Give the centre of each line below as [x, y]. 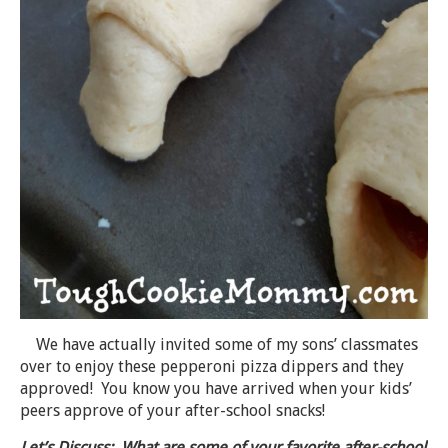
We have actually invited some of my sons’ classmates [219, 345]
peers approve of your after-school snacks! [172, 411]
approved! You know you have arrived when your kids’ [216, 389]
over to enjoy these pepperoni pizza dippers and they [212, 367]
